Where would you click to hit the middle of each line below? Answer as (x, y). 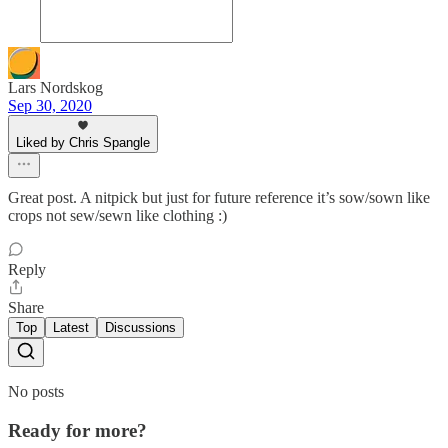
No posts (36, 392)
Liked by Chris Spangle (83, 143)
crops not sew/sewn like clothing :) (117, 216)
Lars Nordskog (55, 88)
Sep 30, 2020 (50, 106)
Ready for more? (77, 430)
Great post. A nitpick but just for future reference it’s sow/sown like (219, 198)
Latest (71, 328)
